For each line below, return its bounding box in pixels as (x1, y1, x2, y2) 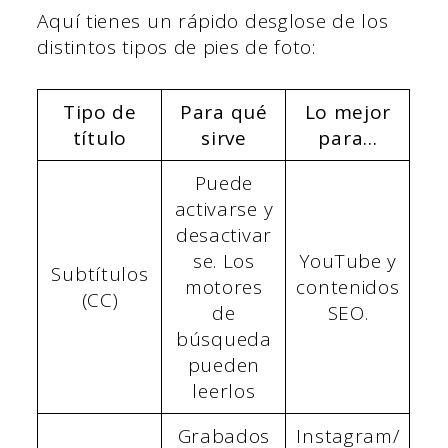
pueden (187, 351, 260, 378)
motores (184, 273, 263, 300)
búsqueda (176, 325, 272, 352)
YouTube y (298, 247, 398, 274)
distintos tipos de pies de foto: (37, 34, 316, 61)
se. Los (192, 247, 255, 274)
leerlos (192, 377, 256, 404)
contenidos (296, 273, 400, 300)
